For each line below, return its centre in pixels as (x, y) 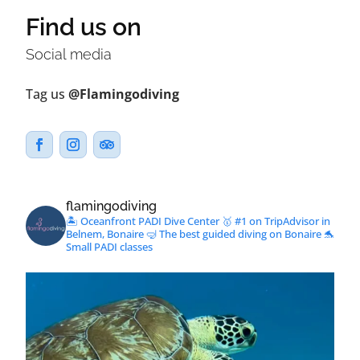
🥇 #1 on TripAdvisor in (275, 221)
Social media (69, 55)
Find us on (84, 27)
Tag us (47, 94)
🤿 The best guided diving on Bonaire (233, 234)
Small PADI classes (109, 247)
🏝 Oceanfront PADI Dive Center (143, 221)
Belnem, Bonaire (105, 234)
